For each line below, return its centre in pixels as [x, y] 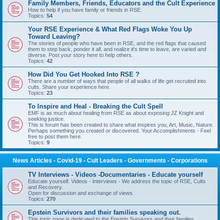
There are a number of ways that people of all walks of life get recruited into [117, 81]
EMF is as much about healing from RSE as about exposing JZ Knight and [116, 113]
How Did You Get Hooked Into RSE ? [84, 74]
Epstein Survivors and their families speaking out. [104, 212]
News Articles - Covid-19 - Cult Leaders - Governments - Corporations [110, 161]
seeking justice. [46, 119]
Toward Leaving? [54, 37]
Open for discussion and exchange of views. [81, 193]
